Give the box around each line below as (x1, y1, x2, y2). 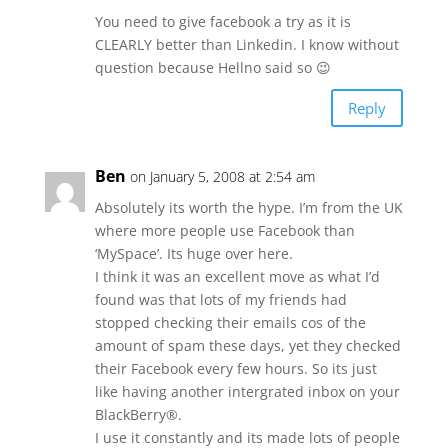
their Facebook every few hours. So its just (94, 359, 377, 378)
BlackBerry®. (94, 405, 182, 424)
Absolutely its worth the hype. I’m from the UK (94, 198, 403, 217)
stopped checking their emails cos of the (94, 313, 366, 332)
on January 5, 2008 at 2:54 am (129, 167, 315, 186)
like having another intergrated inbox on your (94, 382, 400, 401)
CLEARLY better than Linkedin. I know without (94, 35, 399, 54)
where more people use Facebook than (94, 221, 355, 240)
